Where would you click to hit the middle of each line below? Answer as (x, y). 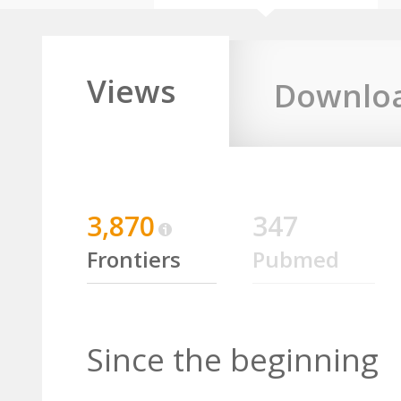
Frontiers (134, 259)
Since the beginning (233, 359)
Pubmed (296, 259)
